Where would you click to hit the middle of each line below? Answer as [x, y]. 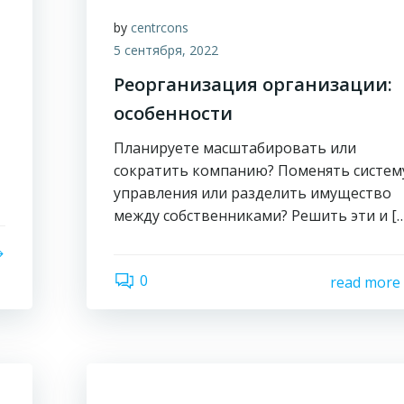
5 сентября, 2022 [166, 50]
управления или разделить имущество [253, 193]
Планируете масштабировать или [235, 148]
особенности [174, 113]
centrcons [160, 28]
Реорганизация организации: [253, 84]
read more [365, 282]
